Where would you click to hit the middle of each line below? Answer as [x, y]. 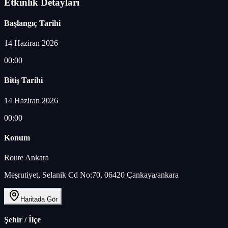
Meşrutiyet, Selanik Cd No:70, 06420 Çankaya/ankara [91, 175]
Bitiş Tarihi [23, 80]
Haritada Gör [39, 199]
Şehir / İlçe [22, 220]
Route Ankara [26, 158]
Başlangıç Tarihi [32, 23]
